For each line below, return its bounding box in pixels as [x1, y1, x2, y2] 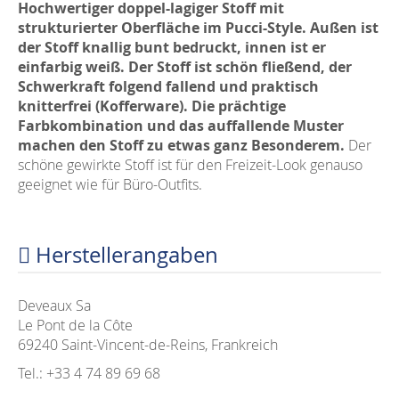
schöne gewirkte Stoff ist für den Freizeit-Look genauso [18, 155, 362, 175]
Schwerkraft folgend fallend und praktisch [18, 77, 319, 96]
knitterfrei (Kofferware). [18, 96, 188, 116]
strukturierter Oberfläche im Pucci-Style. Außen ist [18, 18, 379, 37]
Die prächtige [191, 96, 286, 116]
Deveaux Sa [18, 296, 91, 315]
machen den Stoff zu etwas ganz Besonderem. [18, 135, 345, 155]
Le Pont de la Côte [18, 315, 133, 335]
